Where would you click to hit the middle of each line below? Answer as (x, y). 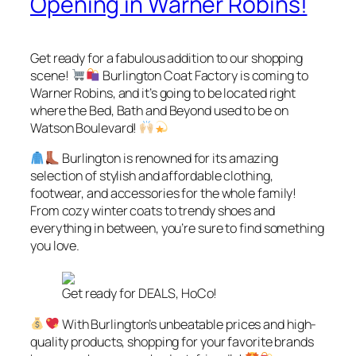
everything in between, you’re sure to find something (177, 228)
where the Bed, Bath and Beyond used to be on (159, 110)
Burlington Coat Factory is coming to (204, 75)
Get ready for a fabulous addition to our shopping (167, 58)
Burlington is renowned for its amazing (169, 159)
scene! (51, 75)
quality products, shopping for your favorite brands (172, 341)
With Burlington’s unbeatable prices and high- (188, 324)
